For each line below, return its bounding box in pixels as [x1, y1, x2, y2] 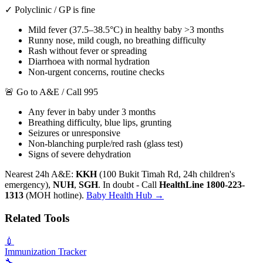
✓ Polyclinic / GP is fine [5, 5, 95, 15]
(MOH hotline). [23, 190, 86, 201]
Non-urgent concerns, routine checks [28, 67, 164, 77]
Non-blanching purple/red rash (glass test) [28, 139, 183, 149]
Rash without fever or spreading [28, 46, 147, 56]
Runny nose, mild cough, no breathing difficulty [28, 35, 206, 46]
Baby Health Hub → [86, 190, 164, 201]
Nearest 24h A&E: [5, 169, 76, 180]
